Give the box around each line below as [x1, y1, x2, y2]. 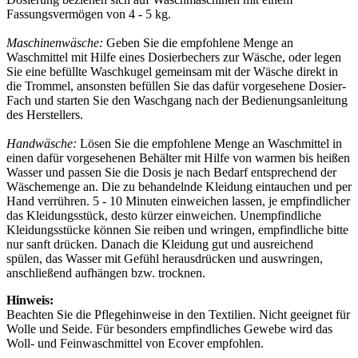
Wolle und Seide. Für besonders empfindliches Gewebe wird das [6, 322, 332, 336]
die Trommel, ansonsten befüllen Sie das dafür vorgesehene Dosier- [6, 79, 346, 93]
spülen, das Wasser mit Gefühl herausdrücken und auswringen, [6, 252, 323, 266]
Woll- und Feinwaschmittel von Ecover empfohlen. [6, 336, 264, 351]
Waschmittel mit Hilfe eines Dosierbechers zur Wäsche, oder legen [6, 50, 341, 65]
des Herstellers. [6, 108, 83, 122]
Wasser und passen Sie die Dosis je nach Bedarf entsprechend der [6, 165, 336, 180]
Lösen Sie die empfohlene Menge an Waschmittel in [80, 137, 342, 151]
